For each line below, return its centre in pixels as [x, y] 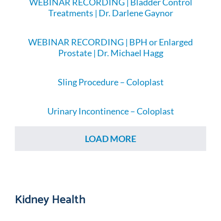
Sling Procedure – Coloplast [110, 82]
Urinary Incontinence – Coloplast [110, 111]
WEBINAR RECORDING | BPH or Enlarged [110, 42]
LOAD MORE [110, 139]
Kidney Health [50, 198]
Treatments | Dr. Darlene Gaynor [110, 13]
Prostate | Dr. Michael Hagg [110, 53]
